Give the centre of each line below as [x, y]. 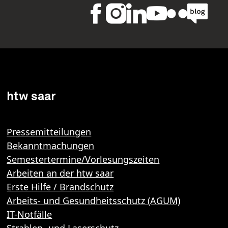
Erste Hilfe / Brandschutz [60, 187]
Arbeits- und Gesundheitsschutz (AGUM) [94, 201]
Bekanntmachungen [51, 146]
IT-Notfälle [30, 215]
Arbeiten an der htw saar [60, 173]
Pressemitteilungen [49, 132]
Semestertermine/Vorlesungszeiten [83, 160]
